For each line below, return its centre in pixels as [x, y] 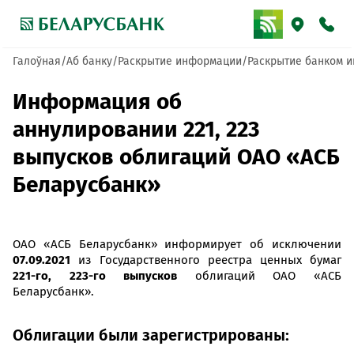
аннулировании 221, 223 [136, 129]
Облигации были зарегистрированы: [151, 335]
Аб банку [89, 61]
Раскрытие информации [180, 61]
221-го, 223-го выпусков [95, 276]
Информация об [97, 102]
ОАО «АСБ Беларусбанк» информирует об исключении [177, 244]
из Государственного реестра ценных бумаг [206, 260]
